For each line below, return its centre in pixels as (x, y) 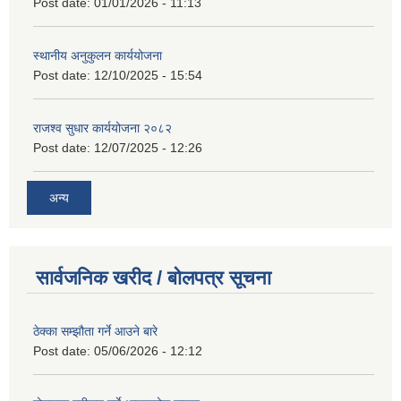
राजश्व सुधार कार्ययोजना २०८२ (102, 128)
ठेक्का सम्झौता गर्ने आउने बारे (95, 332)
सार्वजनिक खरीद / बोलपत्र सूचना (154, 278)
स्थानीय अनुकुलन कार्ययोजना (98, 55)
